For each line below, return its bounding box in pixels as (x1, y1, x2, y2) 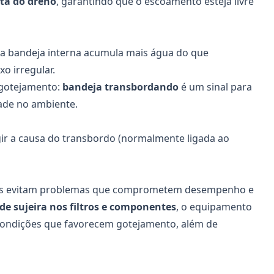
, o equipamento (176, 200, 252, 213)
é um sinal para (179, 80, 252, 94)
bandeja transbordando (62, 80, 179, 94)
